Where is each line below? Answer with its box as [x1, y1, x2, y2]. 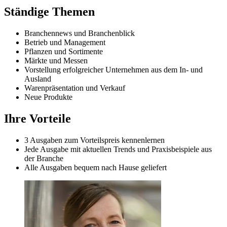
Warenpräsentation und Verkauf [24, 83, 125, 92]
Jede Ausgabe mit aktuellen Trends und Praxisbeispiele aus [24, 144, 212, 154]
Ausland [24, 74, 51, 83]
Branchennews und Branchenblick [24, 28, 135, 37]
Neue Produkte [24, 92, 72, 101]
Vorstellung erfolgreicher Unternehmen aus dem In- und [24, 65, 203, 74]
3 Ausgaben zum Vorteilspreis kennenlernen [24, 135, 165, 144]
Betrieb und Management [24, 37, 105, 47]
